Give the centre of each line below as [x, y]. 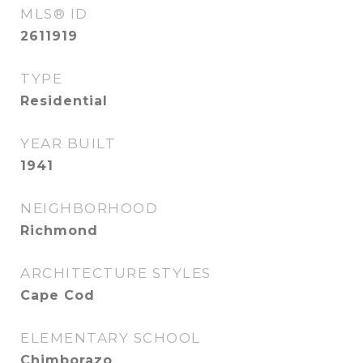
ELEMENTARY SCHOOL [111, 338]
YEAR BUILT [68, 143]
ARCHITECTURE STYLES [116, 273]
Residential [64, 101]
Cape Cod [58, 295]
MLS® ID [54, 14]
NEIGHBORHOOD [89, 208]
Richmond [59, 231]
